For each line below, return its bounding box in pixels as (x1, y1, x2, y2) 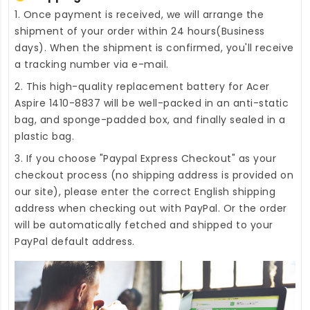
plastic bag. (15, 129, 74, 144)
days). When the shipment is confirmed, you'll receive (15, 41, 294, 55)
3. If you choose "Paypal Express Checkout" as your (15, 152, 276, 166)
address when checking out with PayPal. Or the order (15, 201, 287, 216)
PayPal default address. (15, 235, 135, 249)
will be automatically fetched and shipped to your (15, 218, 273, 232)
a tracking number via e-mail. (15, 57, 169, 72)
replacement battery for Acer (116, 80, 270, 94)
